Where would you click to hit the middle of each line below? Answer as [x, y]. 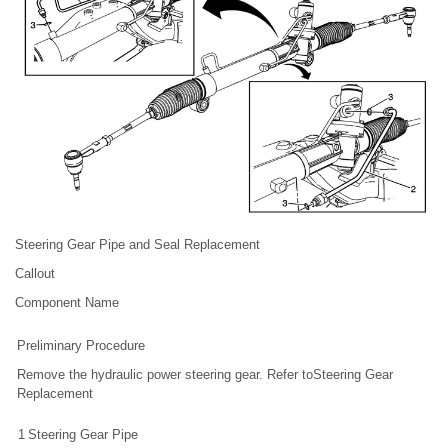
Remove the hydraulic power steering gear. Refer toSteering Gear [205, 375]
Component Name [67, 303]
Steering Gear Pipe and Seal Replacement [137, 245]
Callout [35, 274]
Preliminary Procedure [81, 346]
